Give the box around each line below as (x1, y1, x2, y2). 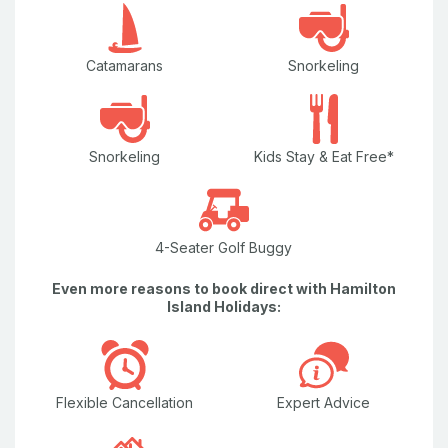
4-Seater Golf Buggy (155, 238, 293, 256)
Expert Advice (277, 394, 370, 412)
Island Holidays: (167, 297, 281, 315)
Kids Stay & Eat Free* (253, 147, 394, 165)
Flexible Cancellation (56, 394, 193, 412)
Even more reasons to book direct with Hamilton (52, 279, 396, 297)
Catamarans (86, 56, 163, 74)
